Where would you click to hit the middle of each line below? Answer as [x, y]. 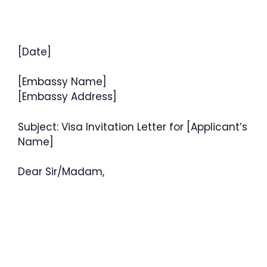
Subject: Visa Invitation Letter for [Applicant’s [133, 127]
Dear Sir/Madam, [61, 172]
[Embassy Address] [67, 97]
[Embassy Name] [62, 82]
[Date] [35, 52]
